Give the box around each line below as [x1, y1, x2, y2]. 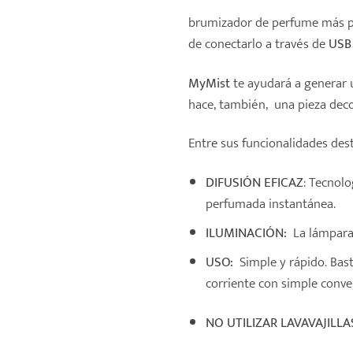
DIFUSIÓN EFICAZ [206, 170, 304, 194]
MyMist [188, 71, 230, 95]
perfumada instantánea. [206, 191, 336, 215]
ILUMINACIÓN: [206, 221, 288, 244]
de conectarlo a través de [188, 32, 329, 56]
